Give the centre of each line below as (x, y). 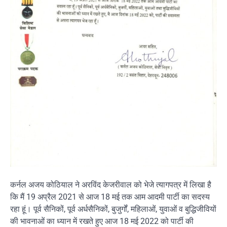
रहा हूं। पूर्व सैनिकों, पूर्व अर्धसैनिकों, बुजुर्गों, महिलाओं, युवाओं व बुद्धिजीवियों (113, 209)
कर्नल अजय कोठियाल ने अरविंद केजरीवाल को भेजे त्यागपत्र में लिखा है (111, 184)
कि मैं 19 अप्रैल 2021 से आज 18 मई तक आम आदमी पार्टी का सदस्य (110, 197)
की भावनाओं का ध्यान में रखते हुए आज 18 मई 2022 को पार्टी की (102, 221)
